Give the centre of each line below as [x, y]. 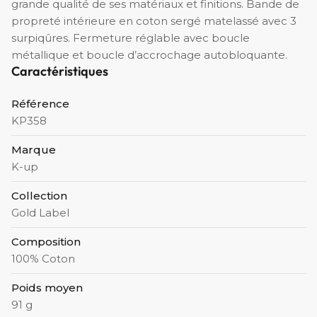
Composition [46, 241]
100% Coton [43, 258]
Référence [40, 103]
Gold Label [40, 212]
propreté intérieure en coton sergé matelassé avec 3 [154, 21]
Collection [39, 195]
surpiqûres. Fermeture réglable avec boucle [131, 38]
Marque [34, 149]
